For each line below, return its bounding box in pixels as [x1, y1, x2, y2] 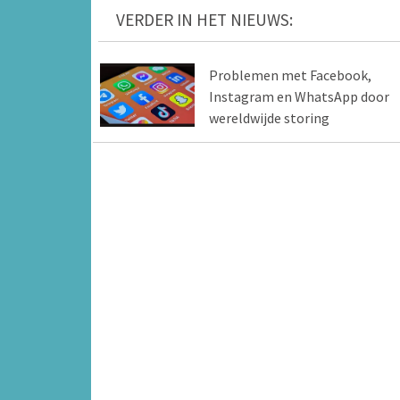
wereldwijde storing [208, 109, 329, 128]
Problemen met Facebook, [208, 66, 371, 85]
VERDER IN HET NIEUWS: [116, 9, 293, 31]
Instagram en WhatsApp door [208, 87, 389, 106]
